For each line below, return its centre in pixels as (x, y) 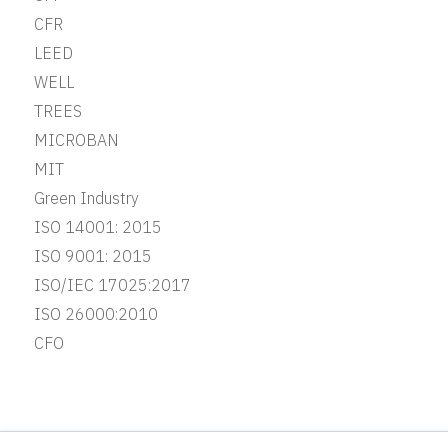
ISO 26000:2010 (95, 316)
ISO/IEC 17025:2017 (112, 287)
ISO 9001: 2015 (92, 258)
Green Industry (86, 200)
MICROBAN (76, 142)
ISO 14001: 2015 (97, 229)
